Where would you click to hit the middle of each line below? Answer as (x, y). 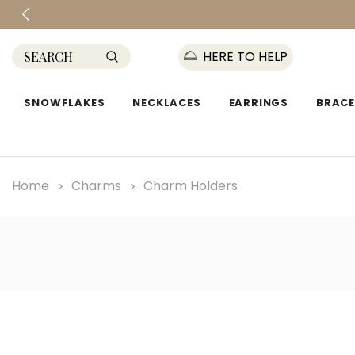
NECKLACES (167, 102)
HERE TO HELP (244, 56)
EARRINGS (259, 102)
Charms (96, 185)
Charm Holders (191, 185)
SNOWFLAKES (65, 102)
